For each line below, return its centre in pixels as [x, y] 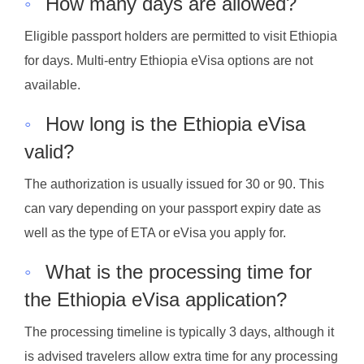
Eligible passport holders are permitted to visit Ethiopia [181, 37]
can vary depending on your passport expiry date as [173, 208]
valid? [49, 152]
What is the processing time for [179, 271]
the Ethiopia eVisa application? [156, 299]
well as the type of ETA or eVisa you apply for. [155, 232]
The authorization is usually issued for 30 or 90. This [174, 184]
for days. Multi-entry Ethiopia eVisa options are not [169, 61]
